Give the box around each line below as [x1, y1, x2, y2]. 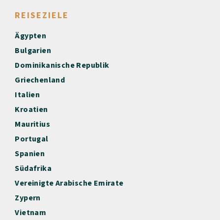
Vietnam [15, 207, 47, 218]
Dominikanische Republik [15, 59, 110, 71]
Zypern [15, 192, 41, 203]
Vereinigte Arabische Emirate [15, 177, 124, 189]
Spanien [15, 148, 45, 159]
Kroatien [15, 104, 48, 115]
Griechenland [15, 74, 65, 85]
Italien [15, 89, 40, 100]
